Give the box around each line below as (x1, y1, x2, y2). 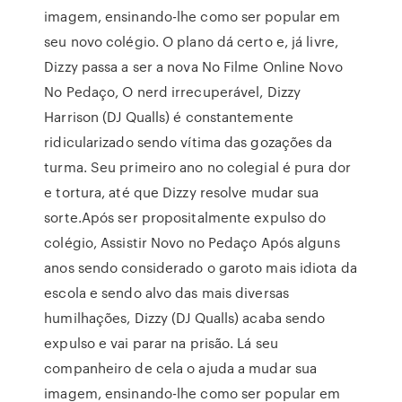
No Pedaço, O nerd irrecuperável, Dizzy (44, 82, 301, 101)
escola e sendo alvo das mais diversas (44, 283, 289, 302)
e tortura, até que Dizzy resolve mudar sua (44, 182, 319, 202)
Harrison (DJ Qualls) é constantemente (44, 107, 293, 127)
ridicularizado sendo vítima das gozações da (44, 132, 333, 152)
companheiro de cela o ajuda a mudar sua (44, 358, 318, 378)
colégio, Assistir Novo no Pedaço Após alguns (44, 232, 340, 252)
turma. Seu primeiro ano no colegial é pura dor (44, 157, 351, 177)
